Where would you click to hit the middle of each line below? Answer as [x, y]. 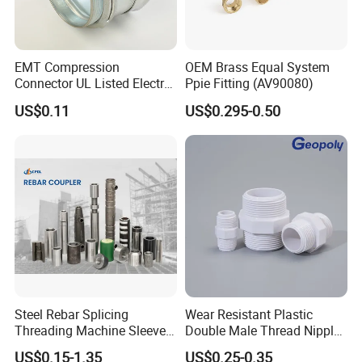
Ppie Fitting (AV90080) [249, 84]
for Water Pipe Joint [241, 346]
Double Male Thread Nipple [262, 330]
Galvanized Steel [63, 100]
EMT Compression [67, 67]
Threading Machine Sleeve [90, 330]
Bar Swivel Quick [63, 346]
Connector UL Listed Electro [93, 84]
